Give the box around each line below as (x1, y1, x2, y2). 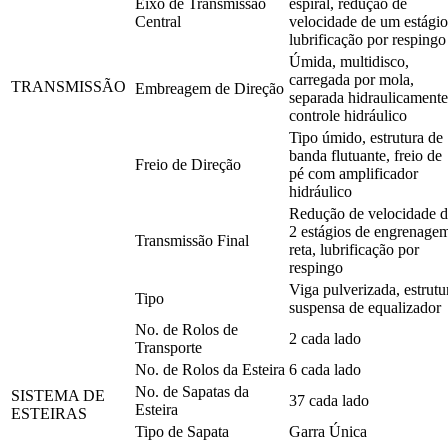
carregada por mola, (289, 70, 414, 88)
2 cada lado (289, 329, 361, 347)
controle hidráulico (289, 106, 407, 124)
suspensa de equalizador (289, 298, 441, 316)
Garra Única (289, 422, 367, 440)
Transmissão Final (135, 231, 249, 249)
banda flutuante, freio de (289, 146, 442, 164)
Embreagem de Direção (135, 79, 284, 97)
